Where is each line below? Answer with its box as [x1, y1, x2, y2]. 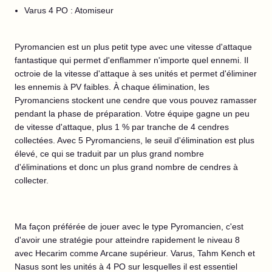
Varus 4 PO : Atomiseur [24, 5, 114, 15]
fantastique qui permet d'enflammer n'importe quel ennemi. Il [15, 55, 248, 65]
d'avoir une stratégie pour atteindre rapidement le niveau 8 [15, 235, 240, 245]
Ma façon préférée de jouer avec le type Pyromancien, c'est [15, 222, 243, 231]
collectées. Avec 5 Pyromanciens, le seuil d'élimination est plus [15, 135, 254, 145]
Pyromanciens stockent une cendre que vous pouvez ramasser [15, 95, 257, 105]
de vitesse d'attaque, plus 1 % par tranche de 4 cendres [15, 122, 229, 132]
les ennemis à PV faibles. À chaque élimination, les [15, 82, 209, 92]
